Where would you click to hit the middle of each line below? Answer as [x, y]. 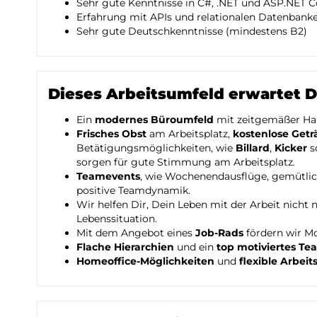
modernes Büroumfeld [154, 119]
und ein [195, 247]
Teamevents [108, 176]
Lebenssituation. [117, 218]
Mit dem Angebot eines [136, 232]
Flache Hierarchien [125, 247]
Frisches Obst [111, 133]
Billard [253, 148]
